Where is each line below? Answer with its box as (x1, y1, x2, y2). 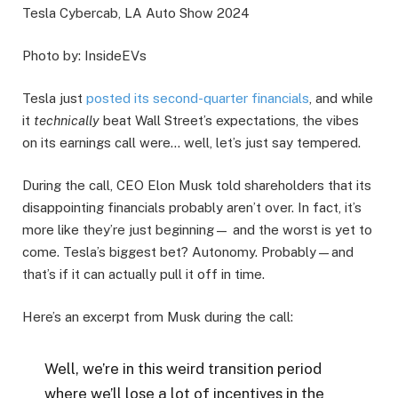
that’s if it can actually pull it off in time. (22, 267, 265, 283)
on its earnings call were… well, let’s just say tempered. (22, 134, 361, 150)
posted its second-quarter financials (86, 90, 309, 106)
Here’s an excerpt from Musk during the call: (22, 309, 293, 325)
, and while (309, 90, 373, 106)
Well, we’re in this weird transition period (44, 359, 322, 378)
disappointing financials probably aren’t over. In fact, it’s (22, 200, 362, 216)
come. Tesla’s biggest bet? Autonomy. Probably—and (22, 244, 354, 260)
